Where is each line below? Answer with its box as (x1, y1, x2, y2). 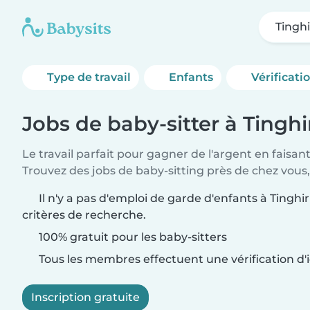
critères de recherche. (22, 208, 146, 221)
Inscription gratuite (31, 291, 140, 304)
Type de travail (47, 71, 131, 84)
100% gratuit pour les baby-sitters (36, 230, 227, 244)
